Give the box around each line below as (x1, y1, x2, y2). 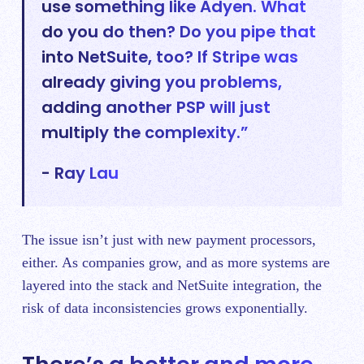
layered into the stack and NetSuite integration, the (22, 276, 322, 293)
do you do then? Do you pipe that (41, 20, 317, 44)
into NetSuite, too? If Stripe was (41, 45, 299, 69)
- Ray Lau (41, 162, 119, 185)
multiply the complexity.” (41, 121, 249, 145)
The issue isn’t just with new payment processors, (22, 231, 316, 248)
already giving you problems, (41, 71, 283, 94)
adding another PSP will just (41, 96, 271, 119)
